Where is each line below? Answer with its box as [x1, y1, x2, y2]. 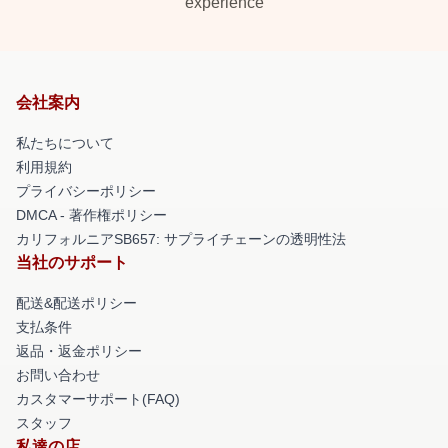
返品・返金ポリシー [16, 343, 142, 359]
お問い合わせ [16, 367, 100, 383]
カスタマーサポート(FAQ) [16, 391, 180, 407]
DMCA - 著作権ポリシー [16, 207, 167, 223]
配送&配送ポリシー [16, 295, 137, 311]
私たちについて [16, 135, 114, 151]
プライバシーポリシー [16, 183, 156, 199]
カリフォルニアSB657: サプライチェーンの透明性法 [16, 231, 346, 247]
